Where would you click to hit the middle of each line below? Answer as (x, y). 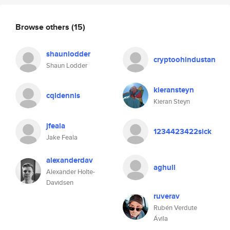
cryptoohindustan (185, 60)
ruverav (167, 196)
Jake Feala (62, 137)
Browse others (43, 27)
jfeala (56, 126)
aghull (165, 167)
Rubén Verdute (175, 208)
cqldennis (63, 95)
